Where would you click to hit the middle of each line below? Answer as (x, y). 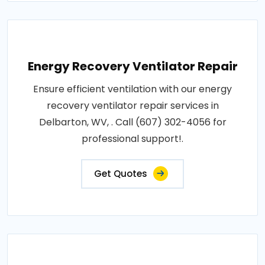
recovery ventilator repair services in (132, 105)
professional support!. (132, 138)
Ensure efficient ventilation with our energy (132, 89)
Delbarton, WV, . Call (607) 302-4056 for (132, 122)
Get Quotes (121, 173)
